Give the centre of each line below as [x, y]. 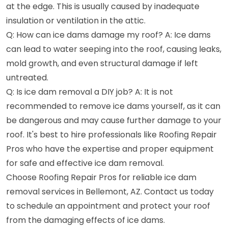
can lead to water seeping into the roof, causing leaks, [114, 49]
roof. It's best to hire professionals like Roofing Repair [111, 135]
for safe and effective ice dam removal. [85, 163]
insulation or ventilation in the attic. [76, 21]
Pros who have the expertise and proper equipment [110, 149]
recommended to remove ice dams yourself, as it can [113, 106]
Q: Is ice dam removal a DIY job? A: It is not [90, 92]
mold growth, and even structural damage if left [102, 63]
